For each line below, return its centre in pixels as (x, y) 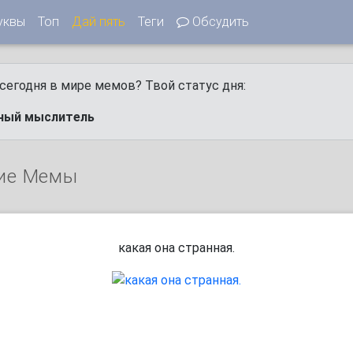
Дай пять (98, 22)
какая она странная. (176, 248)
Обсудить (219, 22)
